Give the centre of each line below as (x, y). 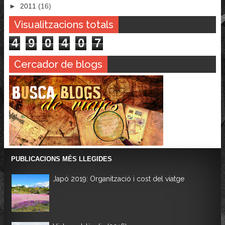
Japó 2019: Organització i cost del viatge (119, 179)
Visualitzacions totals (64, 25)
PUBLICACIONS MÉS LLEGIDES (62, 159)
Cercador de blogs (58, 65)
